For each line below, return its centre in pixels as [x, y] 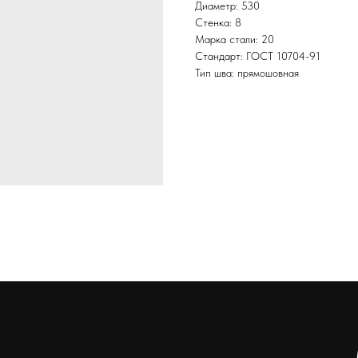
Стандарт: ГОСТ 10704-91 [258, 56]
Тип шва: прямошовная [247, 73]
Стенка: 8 [218, 23]
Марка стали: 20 [235, 40]
